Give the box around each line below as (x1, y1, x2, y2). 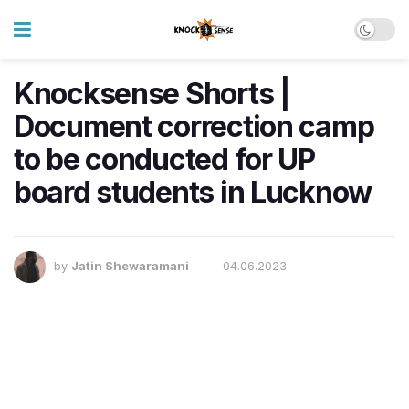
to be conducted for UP (14, 142, 315, 177)
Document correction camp (14, 109, 374, 144)
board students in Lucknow (14, 174, 372, 210)
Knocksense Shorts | (14, 76, 290, 111)
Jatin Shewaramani (71, 258, 189, 274)
